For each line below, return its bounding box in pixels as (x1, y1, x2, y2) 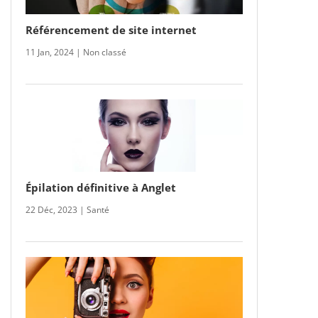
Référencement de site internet (25, 22, 197, 37)
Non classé (82, 45, 126, 58)
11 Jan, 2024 (25, 45, 74, 58)
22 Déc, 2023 (25, 203, 77, 216)
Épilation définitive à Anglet (25, 180, 176, 194)
